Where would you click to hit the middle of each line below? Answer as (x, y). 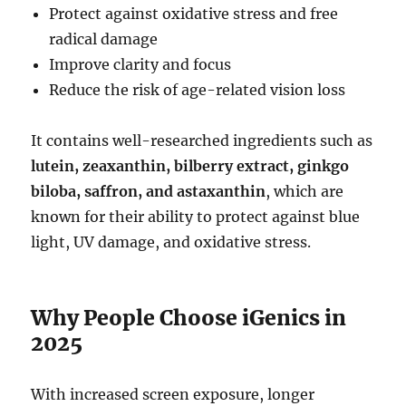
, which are (305, 192)
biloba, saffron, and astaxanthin (149, 192)
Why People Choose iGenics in (189, 318)
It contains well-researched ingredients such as (202, 141)
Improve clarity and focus (140, 65)
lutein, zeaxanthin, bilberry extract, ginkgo (190, 166)
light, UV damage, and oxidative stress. (171, 242)
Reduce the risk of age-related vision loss (198, 90)
